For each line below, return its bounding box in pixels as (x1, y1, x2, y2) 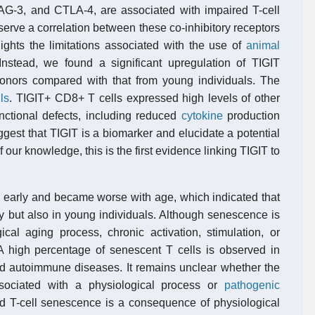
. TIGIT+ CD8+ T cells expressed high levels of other (9, 92, 280, 104)
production (222, 110, 281, 122)
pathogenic (224, 279, 280, 291)
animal (246, 39, 280, 51)
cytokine (181, 110, 223, 122)
